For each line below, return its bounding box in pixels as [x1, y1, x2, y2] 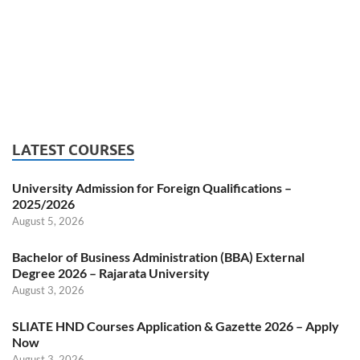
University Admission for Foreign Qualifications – [12, 180, 292, 196]
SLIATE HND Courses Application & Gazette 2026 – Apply [12, 318, 339, 334]
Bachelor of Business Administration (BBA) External [12, 249, 305, 265]
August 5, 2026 [12, 215, 84, 228]
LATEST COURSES [12, 141, 134, 159]
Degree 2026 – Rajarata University [12, 265, 210, 281]
